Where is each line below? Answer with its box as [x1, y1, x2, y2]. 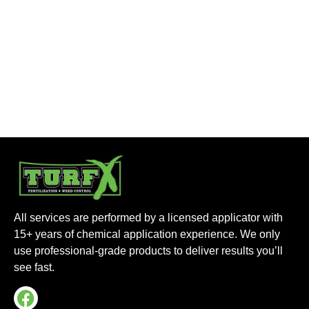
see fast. [14, 261, 54, 274]
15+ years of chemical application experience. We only [14, 228, 280, 241]
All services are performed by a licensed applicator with [14, 212, 283, 224]
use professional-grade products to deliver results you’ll [14, 245, 283, 257]
